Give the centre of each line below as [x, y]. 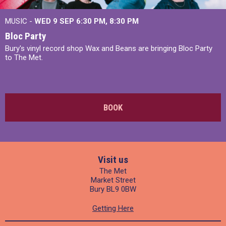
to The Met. [24, 58]
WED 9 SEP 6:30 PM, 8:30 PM [87, 21]
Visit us [113, 160]
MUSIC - [20, 21]
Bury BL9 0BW [113, 189]
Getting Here [113, 208]
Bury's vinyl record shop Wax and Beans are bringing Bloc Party [109, 48]
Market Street [113, 180]
